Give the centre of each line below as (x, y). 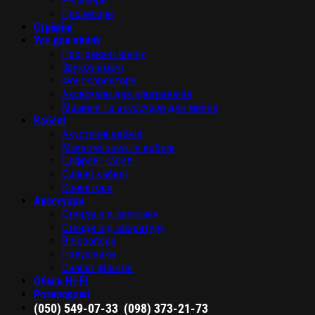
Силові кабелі (95, 174)
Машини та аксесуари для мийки (140, 108)
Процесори (88, 14)
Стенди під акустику (110, 214)
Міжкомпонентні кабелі (118, 148)
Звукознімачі (93, 67)
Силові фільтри (97, 268)
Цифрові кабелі (98, 161)
